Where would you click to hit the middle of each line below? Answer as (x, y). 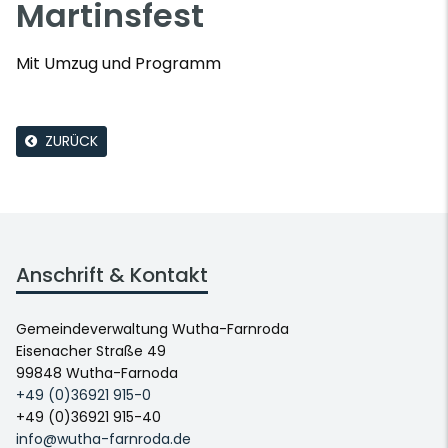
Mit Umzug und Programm (118, 63)
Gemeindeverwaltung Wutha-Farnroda (152, 329)
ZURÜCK (71, 141)
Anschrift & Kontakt (112, 275)
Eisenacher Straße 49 (91, 351)
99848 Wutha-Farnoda (97, 373)
